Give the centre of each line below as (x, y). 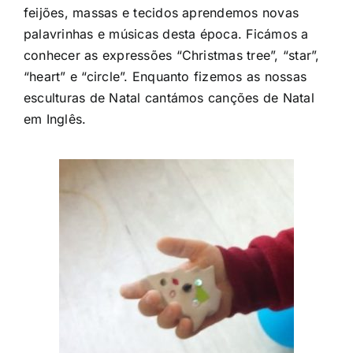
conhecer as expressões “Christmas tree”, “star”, (172, 55)
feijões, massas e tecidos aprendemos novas (162, 12)
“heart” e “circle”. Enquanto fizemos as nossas (165, 76)
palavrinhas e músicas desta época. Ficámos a (166, 33)
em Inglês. (55, 119)
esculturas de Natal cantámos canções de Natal (169, 97)
